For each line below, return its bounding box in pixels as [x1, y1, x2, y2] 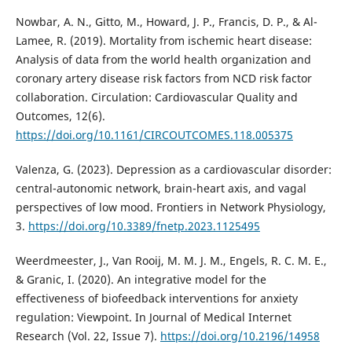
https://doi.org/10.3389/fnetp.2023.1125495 [27, 218, 260, 234]
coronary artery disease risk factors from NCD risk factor [15, 71, 312, 86]
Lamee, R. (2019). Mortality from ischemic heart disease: [15, 33, 312, 49]
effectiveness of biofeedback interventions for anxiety [15, 291, 298, 306]
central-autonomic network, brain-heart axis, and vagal [15, 181, 306, 196]
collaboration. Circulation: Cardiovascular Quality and [15, 90, 298, 105]
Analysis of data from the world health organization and [15, 52, 311, 68]
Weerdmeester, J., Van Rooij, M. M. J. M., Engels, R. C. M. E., [15, 253, 327, 269]
